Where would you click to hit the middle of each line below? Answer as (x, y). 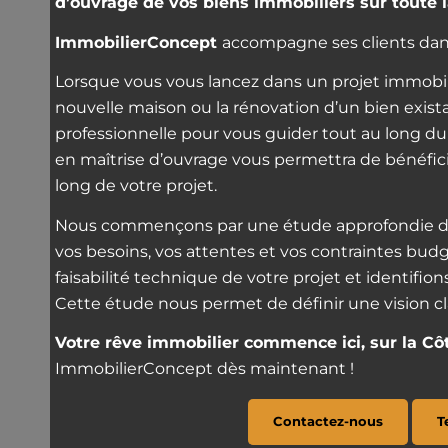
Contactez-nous (327, 420)
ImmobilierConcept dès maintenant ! (204, 369)
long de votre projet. (136, 186)
